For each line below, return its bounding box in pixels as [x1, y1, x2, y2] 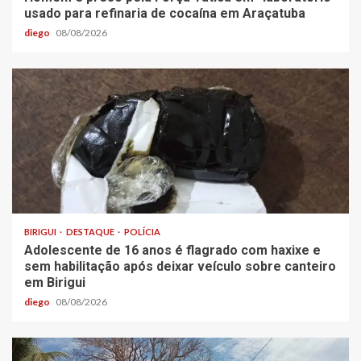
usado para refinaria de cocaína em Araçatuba [24, 5, 305, 21]
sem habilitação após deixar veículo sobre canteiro [24, 258, 336, 274]
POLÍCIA [124, 226, 160, 237]
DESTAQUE [66, 226, 116, 237]
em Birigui [24, 274, 85, 290]
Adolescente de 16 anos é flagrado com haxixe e [24, 242, 321, 258]
